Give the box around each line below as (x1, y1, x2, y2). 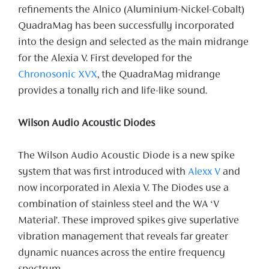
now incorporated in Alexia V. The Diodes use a (18, 183, 229, 195)
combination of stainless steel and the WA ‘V (18, 199, 219, 211)
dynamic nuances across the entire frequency (18, 248, 225, 259)
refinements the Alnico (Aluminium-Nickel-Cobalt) (18, 5, 244, 16)
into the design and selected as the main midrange (18, 37, 249, 49)
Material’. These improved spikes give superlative (18, 216, 239, 227)
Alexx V (188, 167, 220, 178)
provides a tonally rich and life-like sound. (18, 86, 207, 97)
